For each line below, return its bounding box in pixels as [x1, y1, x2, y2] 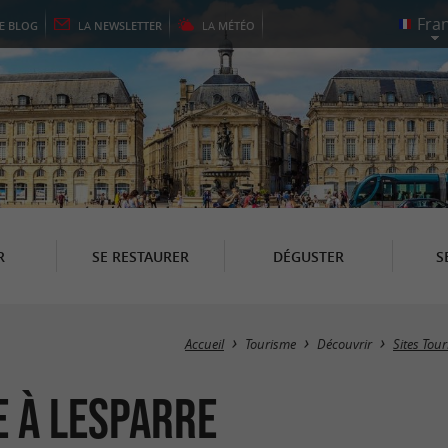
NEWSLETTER [94, 18, 162, 33]
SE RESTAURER [91, 246, 189, 266]
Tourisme [245, 336, 296, 353]
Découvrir [317, 336, 372, 353]
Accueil [185, 336, 224, 353]
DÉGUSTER [272, 246, 344, 266]
